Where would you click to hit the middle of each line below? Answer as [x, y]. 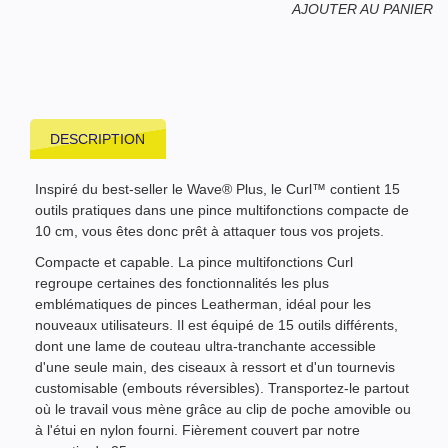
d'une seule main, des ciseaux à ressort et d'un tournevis [215, 367]
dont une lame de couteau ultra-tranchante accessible [205, 346]
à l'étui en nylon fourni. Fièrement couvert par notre [197, 430]
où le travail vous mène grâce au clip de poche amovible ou [223, 409]
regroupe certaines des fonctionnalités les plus [182, 283]
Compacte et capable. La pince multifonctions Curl [194, 262]
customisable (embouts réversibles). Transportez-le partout [222, 388]
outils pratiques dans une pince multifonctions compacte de [222, 210]
